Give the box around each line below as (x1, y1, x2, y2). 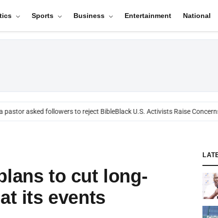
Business (73, 12, 107, 19)
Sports (31, 12, 55, 19)
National (182, 12, 211, 19)
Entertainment (124, 12, 171, 19)
